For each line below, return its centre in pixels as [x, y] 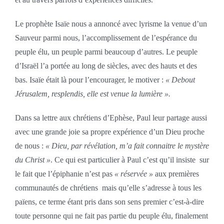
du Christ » [32, 159]
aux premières [176, 173]
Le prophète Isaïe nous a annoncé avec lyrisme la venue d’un [111, 23]
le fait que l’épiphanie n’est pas [64, 173]
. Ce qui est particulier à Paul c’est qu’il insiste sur [129, 159]
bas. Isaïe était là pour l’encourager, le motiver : [90, 79]
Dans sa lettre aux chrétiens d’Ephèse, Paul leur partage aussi [111, 117]
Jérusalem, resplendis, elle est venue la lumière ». [92, 93]
